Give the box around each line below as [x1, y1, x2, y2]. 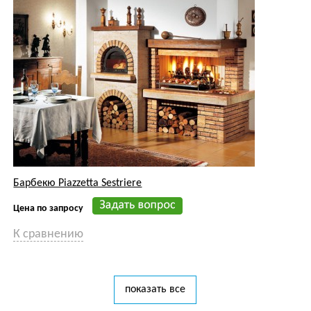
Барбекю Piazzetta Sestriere [13, 178, 142, 190]
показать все [125, 284, 186, 296]
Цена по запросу [13, 203, 84, 215]
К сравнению [13, 228, 84, 242]
